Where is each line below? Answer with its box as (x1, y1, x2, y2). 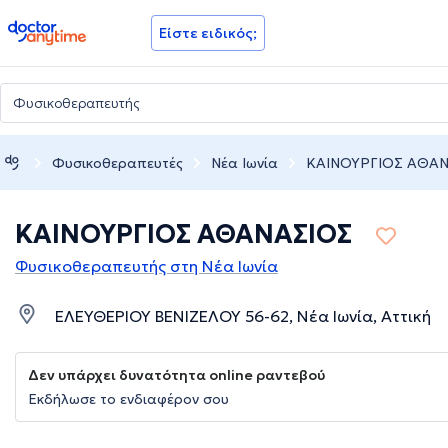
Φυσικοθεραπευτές (52, 153, 183, 172)
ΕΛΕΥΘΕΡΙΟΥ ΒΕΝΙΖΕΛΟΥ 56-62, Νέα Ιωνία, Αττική (55, 306, 431, 327)
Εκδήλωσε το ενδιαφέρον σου (28, 390, 229, 409)
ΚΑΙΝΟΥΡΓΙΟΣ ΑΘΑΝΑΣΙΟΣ (15, 218, 352, 251)
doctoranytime (7, 18, 120, 38)
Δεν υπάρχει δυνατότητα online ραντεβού (28, 366, 325, 385)
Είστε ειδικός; (159, 24, 257, 42)
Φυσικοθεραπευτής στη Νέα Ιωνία (15, 256, 278, 277)
